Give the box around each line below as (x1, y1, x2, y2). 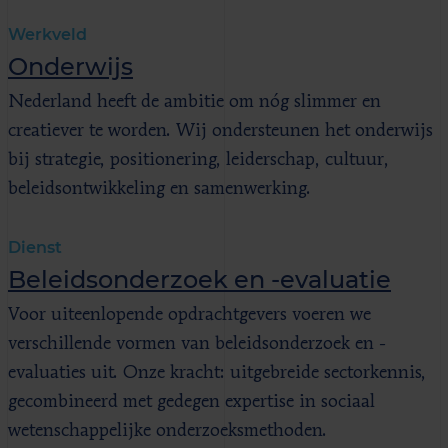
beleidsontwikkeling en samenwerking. (8, 179, 311, 198)
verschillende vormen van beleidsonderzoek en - (8, 334, 386, 353)
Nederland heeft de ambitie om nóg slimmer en (8, 92, 381, 111)
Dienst (8, 237, 62, 257)
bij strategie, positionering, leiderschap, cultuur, (8, 150, 389, 169)
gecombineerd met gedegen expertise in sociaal (8, 392, 375, 411)
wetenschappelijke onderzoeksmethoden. (8, 421, 327, 440)
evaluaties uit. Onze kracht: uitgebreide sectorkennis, (8, 363, 426, 382)
